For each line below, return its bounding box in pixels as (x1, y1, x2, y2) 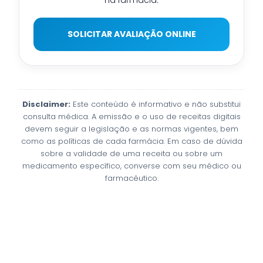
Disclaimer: (22, 98, 70, 110)
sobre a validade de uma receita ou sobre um (41, 147, 222, 159)
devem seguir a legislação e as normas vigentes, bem (25, 123, 238, 134)
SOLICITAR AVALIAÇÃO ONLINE (67, 28, 196, 40)
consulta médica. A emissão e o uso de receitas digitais (22, 110, 241, 122)
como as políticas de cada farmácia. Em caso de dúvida (21, 135, 242, 147)
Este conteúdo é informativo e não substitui (70, 98, 241, 110)
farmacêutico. (104, 172, 159, 184)
